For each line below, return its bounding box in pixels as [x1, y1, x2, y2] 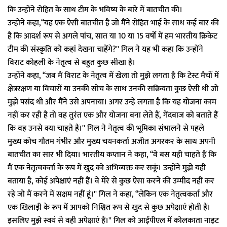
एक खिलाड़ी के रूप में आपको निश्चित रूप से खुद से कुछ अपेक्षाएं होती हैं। [8, 201, 210, 214]
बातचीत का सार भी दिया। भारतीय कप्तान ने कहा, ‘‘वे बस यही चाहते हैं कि [8, 148, 216, 162]
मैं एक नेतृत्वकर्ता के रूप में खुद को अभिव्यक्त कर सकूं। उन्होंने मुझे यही [8, 161, 206, 175]
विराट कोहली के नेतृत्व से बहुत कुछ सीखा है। [8, 56, 135, 69]
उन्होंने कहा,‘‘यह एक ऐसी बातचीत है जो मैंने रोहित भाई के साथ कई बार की [8, 16, 219, 30]
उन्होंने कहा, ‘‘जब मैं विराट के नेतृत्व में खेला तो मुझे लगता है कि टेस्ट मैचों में [8, 69, 219, 83]
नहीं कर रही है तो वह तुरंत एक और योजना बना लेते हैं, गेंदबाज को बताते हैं [8, 108, 218, 122]
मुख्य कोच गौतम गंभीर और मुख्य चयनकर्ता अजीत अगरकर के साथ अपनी [8, 135, 215, 148]
